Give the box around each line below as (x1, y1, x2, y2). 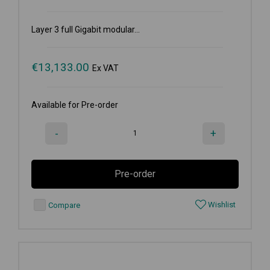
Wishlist (206, 199, 236, 209)
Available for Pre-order (31, 99, 118, 110)
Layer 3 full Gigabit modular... (31, 24, 140, 34)
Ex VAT (92, 63, 119, 73)
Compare (46, 200, 80, 210)
